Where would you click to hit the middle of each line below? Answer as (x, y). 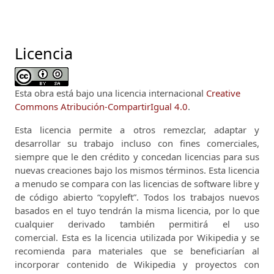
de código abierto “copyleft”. (79, 197)
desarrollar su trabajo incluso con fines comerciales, (137, 143)
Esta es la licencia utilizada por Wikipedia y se (161, 237)
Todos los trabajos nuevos (202, 197)
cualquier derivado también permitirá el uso (137, 224)
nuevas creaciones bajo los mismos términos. (112, 170)
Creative (223, 93)
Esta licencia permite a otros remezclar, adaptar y (137, 129)
